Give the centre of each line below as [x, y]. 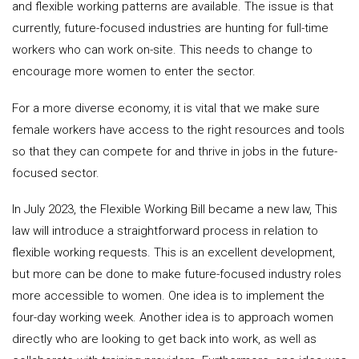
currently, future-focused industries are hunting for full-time [170, 28]
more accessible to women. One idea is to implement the [168, 296]
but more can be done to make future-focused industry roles [177, 274]
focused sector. [56, 173]
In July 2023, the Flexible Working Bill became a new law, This [175, 210]
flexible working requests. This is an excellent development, [173, 253]
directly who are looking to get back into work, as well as [164, 339]
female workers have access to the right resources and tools [178, 129]
